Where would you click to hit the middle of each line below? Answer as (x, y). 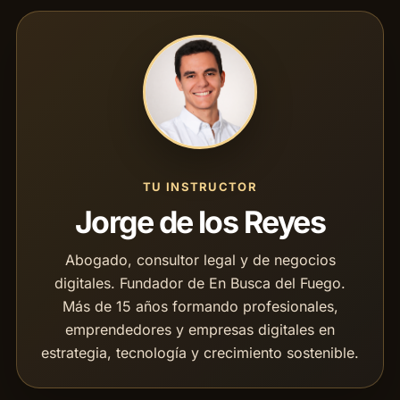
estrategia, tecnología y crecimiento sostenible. (200, 353)
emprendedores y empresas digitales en (200, 330)
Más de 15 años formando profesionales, (200, 307)
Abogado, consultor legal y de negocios (200, 260)
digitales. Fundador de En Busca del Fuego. (200, 283)
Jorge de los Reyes (200, 222)
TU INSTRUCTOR (200, 187)
